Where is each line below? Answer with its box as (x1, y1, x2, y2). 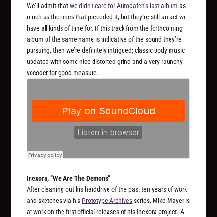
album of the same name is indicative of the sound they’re (27, 35, 182, 43)
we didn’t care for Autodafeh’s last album (70, 1, 178, 10)
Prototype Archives (82, 196, 133, 204)
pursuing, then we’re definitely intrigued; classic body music (27, 46, 185, 54)
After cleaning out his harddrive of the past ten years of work (27, 185, 187, 193)
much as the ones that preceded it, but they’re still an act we (27, 13, 187, 21)
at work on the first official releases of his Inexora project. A (27, 207, 185, 216)
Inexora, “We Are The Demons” (27, 174, 111, 182)
